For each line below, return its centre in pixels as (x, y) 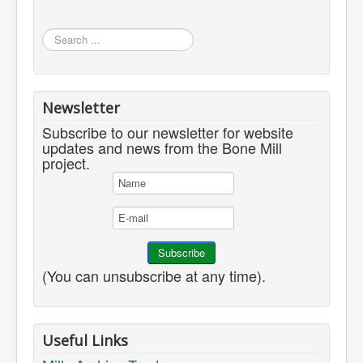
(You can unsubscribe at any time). (154, 276)
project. (66, 163)
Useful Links (85, 341)
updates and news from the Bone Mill (162, 148)
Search (59, 36)
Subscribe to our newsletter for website (168, 132)
